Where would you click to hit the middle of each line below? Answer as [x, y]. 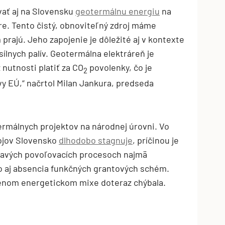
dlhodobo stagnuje [96, 140]
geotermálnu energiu [118, 11]
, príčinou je [156, 140]
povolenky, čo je [120, 67]
